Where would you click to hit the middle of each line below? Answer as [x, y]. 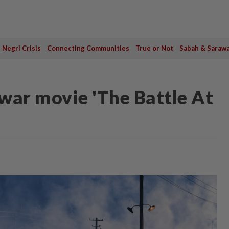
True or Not [154, 48]
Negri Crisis [21, 48]
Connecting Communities [88, 48]
